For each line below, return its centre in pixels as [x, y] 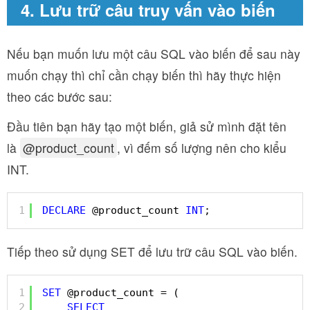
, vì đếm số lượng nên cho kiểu [202, 148]
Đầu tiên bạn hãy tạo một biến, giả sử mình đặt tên [147, 127]
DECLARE [64, 210]
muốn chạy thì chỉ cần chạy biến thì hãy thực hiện [144, 75]
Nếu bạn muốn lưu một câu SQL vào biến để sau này [154, 54]
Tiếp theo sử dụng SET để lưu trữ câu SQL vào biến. [152, 252]
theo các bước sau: [60, 97]
